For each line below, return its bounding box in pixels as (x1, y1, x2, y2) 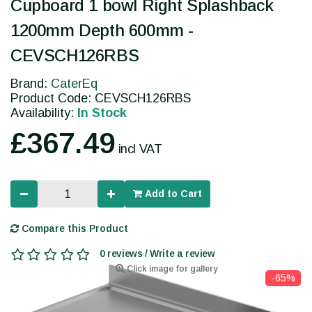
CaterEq (51, 77, 97, 91)
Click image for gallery (125, 264, 217, 274)
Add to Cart (142, 188, 202, 200)
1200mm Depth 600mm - (10, 21, 194, 40)
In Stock (77, 106, 127, 120)
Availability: (10, 106, 77, 120)
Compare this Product (19, 223, 128, 235)
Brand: (10, 77, 51, 91)
